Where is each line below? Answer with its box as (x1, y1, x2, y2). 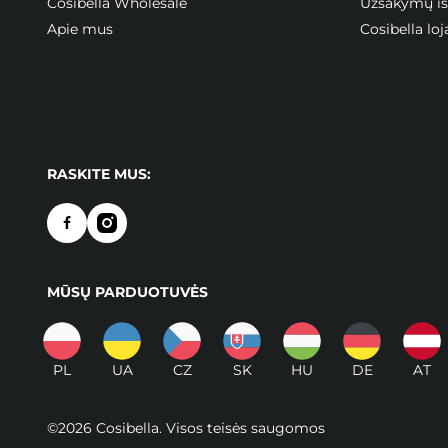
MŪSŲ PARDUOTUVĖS (47, 282, 208, 301)
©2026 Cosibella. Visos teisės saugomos (47, 418, 325, 437)
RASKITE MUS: (47, 164, 151, 183)
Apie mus (47, 19, 113, 38)
